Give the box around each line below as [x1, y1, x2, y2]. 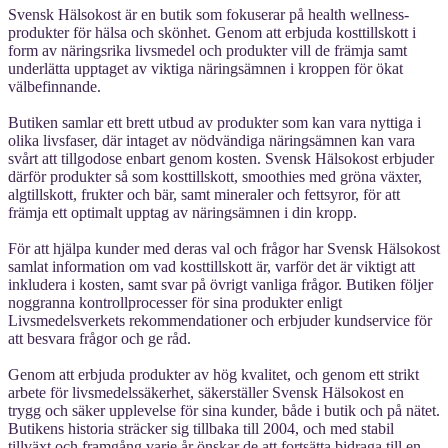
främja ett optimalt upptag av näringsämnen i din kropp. [8, 203, 357, 221]
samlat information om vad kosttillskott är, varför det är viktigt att [8, 257, 415, 275]
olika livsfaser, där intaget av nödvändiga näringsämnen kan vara [8, 131, 415, 149]
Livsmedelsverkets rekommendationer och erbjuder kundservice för [8, 311, 432, 329]
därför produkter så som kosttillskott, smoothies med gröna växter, [8, 167, 422, 185]
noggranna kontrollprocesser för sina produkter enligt [8, 293, 342, 311]
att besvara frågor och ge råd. [8, 329, 191, 347]
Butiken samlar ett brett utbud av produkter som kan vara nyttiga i [8, 113, 421, 131]
